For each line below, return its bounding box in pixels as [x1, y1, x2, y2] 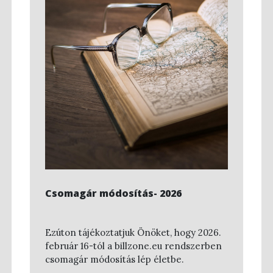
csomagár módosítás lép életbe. [45, 253, 184, 266]
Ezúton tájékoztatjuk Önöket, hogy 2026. [45, 227, 221, 239]
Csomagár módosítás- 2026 [45, 186, 182, 200]
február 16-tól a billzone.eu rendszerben [45, 240, 222, 252]
